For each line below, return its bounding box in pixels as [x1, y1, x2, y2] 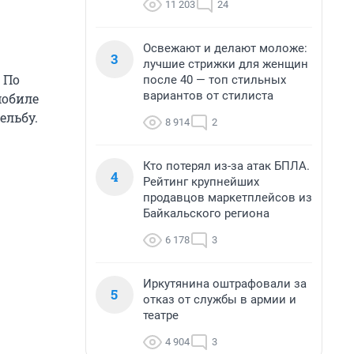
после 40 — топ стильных [143, 73, 286, 87]
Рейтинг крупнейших [143, 175, 259, 189]
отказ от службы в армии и [143, 292, 296, 307]
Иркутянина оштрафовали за [143, 277, 307, 291]
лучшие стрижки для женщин [143, 57, 308, 71]
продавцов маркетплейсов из [143, 190, 312, 205]
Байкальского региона [143, 206, 269, 220]
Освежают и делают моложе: [143, 41, 307, 55]
